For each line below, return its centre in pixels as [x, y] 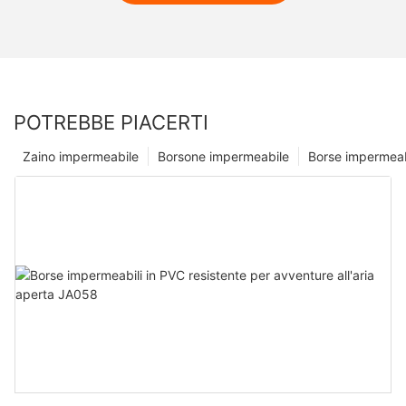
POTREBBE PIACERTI [111, 123]
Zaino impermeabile [81, 157]
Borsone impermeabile [223, 157]
